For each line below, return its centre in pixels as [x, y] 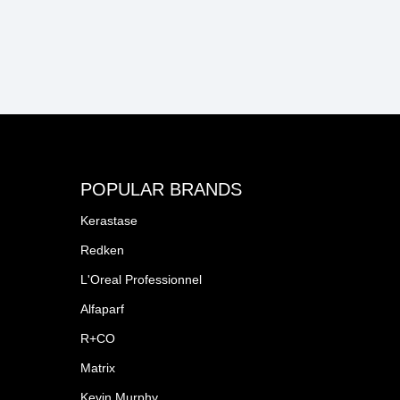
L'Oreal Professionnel [141, 280]
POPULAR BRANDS [161, 190]
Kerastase [108, 221]
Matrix [97, 368]
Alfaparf [102, 309]
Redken [102, 250]
